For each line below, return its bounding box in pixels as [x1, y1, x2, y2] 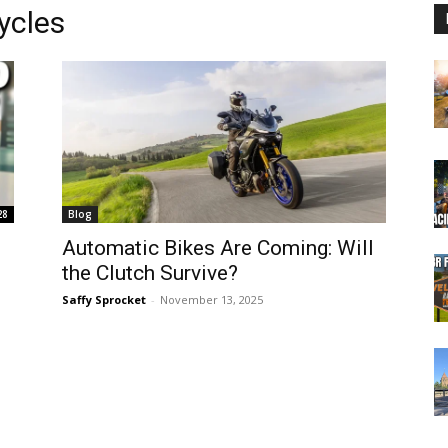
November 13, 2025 [160, 292, 263, 307]
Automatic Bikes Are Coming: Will [62, 236, 374, 260]
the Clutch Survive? [62, 261, 238, 285]
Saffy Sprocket [62, 292, 146, 307]
